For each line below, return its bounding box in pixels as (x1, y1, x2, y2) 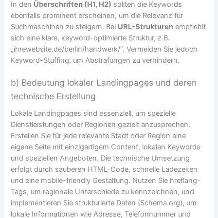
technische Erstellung (11, 91, 96, 101)
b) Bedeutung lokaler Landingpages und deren (11, 77, 197, 88)
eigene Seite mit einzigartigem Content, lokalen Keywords (11, 142, 201, 151)
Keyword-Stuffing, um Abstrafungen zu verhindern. (11, 55, 180, 65)
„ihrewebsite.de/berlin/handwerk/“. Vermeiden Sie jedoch (11, 44, 198, 54)
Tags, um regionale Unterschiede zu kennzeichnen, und (11, 187, 195, 196)
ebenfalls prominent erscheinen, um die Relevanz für (11, 11, 183, 20)
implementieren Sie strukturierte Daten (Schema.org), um (11, 198, 197, 207)
